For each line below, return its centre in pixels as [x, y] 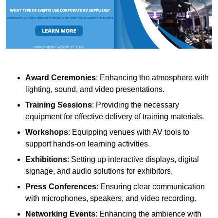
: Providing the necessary [136, 105]
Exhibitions [46, 159]
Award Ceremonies [61, 77]
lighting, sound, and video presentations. [95, 89]
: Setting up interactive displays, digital [133, 159]
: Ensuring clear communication [151, 186]
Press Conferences [61, 186]
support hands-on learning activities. [88, 144]
